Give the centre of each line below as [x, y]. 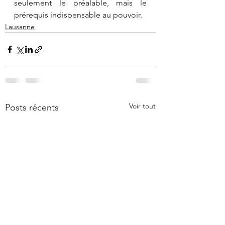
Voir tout [142, 106]
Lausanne [20, 27]
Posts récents [32, 107]
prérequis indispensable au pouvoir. [78, 15]
